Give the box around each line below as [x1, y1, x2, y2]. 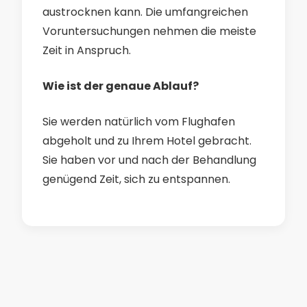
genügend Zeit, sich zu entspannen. [42, 171, 230, 187]
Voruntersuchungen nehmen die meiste [42, 23, 256, 39]
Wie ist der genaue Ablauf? [42, 78, 199, 94]
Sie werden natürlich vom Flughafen [42, 114, 235, 130]
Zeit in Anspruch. [42, 42, 131, 58]
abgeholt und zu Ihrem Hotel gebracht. [42, 133, 251, 149]
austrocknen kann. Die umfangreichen [42, 4, 248, 20]
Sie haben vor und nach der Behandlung [42, 152, 256, 168]
